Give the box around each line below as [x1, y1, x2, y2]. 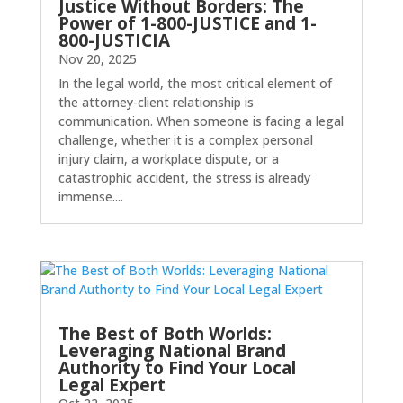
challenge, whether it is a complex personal [58, 130, 313, 148]
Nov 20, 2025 [58, 49, 137, 67]
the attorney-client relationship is [58, 93, 254, 111]
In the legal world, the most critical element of [58, 74, 332, 92]
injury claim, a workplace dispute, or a [58, 149, 279, 167]
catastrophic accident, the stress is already [58, 168, 310, 186]
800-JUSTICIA [58, 28, 170, 52]
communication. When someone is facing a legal [58, 112, 344, 130]
